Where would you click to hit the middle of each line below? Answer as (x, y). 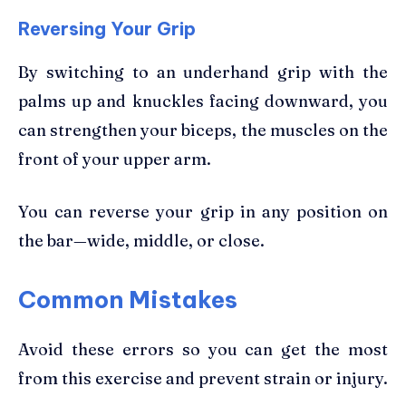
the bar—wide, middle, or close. (141, 240)
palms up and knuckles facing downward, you (203, 101)
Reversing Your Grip (107, 28)
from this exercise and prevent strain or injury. (203, 378)
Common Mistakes (128, 299)
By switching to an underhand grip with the (203, 72)
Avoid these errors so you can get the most (203, 349)
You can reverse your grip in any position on (203, 211)
